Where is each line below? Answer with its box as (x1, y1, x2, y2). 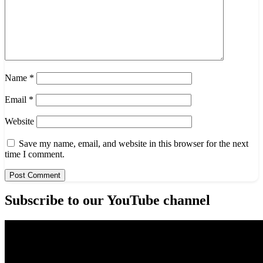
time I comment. (5, 149, 65, 159)
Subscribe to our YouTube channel (5, 193, 210, 208)
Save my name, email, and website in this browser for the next (19, 138, 248, 149)
